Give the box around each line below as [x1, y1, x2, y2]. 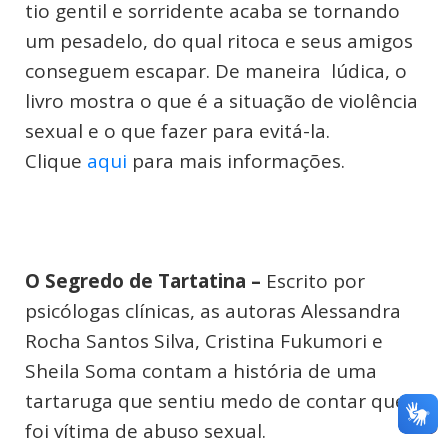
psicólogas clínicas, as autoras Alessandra [25, 298, 401, 325]
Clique [25, 148, 87, 175]
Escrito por [266, 268, 365, 295]
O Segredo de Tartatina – [25, 268, 266, 295]
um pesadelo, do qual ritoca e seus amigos [25, 28, 413, 55]
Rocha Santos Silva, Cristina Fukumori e [25, 328, 383, 355]
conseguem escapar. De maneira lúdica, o [25, 58, 407, 85]
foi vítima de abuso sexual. [25, 418, 266, 445]
